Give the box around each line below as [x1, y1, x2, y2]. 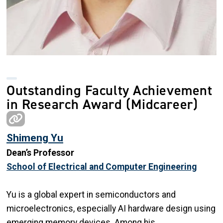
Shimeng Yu [6, 131, 63, 144]
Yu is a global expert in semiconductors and [6, 189, 176, 200]
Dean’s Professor [6, 147, 74, 158]
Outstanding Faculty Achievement [6, 81, 213, 100]
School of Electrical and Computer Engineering [6, 161, 197, 172]
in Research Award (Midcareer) [6, 95, 202, 113]
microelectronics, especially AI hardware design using [6, 203, 216, 214]
